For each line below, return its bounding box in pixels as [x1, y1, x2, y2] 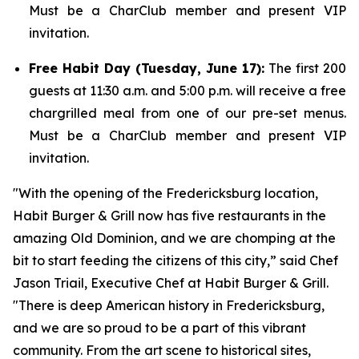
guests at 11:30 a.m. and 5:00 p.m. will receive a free [29, 83, 346, 99]
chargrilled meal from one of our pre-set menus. [29, 105, 346, 121]
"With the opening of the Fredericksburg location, [13, 185, 318, 201]
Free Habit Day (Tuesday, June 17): [29, 60, 264, 76]
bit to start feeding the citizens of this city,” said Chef [13, 252, 338, 268]
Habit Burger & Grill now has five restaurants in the [13, 208, 326, 224]
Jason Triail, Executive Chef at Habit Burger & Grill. [13, 275, 329, 291]
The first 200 [264, 60, 346, 76]
